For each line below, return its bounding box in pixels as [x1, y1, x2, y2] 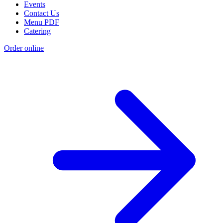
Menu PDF [24, 18, 59, 27]
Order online [4, 44, 44, 53]
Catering [24, 27, 51, 36]
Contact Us [24, 9, 59, 18]
